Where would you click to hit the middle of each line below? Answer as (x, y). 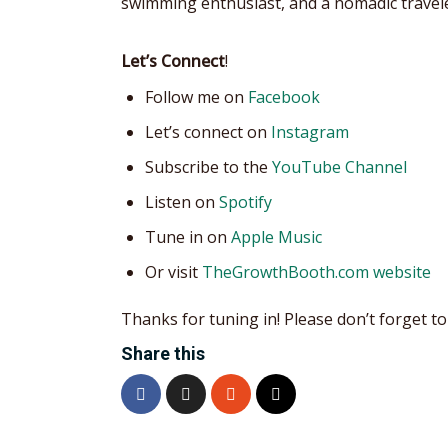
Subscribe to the (208, 166)
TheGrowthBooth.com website (316, 271)
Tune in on (188, 236)
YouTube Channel (339, 166)
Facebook (284, 96)
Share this (163, 353)
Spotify (245, 201)
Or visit (173, 271)
